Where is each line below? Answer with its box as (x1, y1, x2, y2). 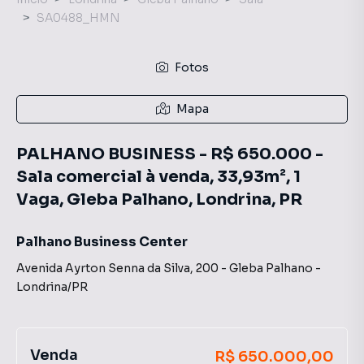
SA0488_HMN (37, 11, 120, 25)
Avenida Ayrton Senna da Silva (16, 261, 190, 275)
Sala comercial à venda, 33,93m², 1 (16, 167, 301, 187)
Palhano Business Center (16, 233, 188, 250)
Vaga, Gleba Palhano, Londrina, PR (16, 189, 302, 210)
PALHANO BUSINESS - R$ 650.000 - (16, 144, 323, 164)
